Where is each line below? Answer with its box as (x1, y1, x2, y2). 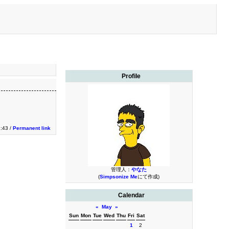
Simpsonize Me (99, 174, 138, 179)
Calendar (118, 192, 145, 199)
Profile (122, 73, 141, 80)
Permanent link (13, 125, 51, 131)
